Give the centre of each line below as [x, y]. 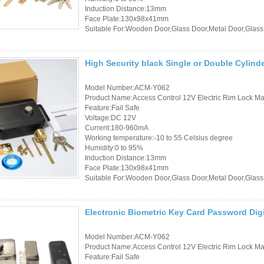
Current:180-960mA [117, 128]
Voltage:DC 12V [110, 118]
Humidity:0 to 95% [114, 148]
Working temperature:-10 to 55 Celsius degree [159, 138]
